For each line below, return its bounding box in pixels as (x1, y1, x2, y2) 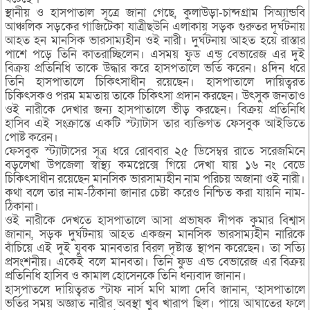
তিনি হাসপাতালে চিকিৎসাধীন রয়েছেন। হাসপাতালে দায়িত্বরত (4, 73, 306, 90)
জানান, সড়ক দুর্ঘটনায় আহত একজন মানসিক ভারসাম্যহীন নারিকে (4, 226, 306, 242)
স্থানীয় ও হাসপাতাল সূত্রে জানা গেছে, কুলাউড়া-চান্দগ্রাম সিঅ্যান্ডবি (4, 4, 306, 21)
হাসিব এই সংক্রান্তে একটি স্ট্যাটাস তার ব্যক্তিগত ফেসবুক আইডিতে (4, 115, 306, 131)
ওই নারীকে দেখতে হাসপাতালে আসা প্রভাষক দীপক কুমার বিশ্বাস (4, 212, 306, 228)
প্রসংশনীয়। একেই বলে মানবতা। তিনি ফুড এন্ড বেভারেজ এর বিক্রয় (4, 253, 306, 270)
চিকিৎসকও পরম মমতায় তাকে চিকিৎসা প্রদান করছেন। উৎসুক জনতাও (4, 87, 306, 104)
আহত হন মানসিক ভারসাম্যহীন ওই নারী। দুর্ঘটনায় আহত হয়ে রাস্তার (4, 32, 306, 48)
